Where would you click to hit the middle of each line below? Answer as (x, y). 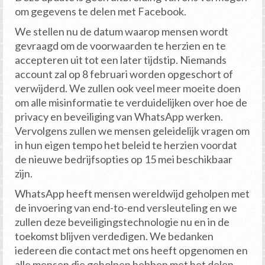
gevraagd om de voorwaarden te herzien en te (120, 46)
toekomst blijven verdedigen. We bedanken (114, 236)
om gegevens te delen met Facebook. (101, 12)
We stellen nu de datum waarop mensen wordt (122, 32)
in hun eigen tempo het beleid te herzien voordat (126, 145)
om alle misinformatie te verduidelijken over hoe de (131, 103)
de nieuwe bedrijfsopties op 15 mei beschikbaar (124, 159)
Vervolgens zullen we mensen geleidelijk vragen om (132, 131)
